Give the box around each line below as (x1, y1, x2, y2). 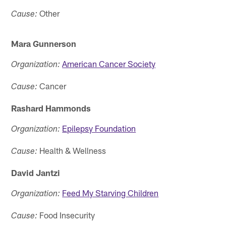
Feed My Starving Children (62, 187, 159, 198)
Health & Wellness (37, 145, 106, 155)
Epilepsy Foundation (62, 123, 136, 133)
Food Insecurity (37, 209, 95, 220)
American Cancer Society (62, 58, 156, 69)
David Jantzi (11, 167, 61, 178)
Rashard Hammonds (11, 102, 91, 113)
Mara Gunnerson (11, 38, 77, 48)
